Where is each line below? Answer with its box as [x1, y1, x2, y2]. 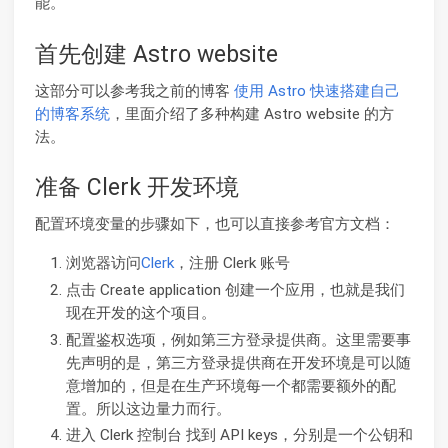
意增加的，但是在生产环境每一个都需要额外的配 [65, 376, 396, 395]
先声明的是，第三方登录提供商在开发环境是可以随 [65, 353, 411, 372]
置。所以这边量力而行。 [65, 399, 231, 418]
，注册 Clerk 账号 [173, 253, 290, 272]
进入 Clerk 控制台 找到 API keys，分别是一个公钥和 [65, 426, 413, 445]
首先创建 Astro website [35, 40, 278, 68]
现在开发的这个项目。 [65, 303, 216, 322]
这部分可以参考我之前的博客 [35, 81, 234, 100]
